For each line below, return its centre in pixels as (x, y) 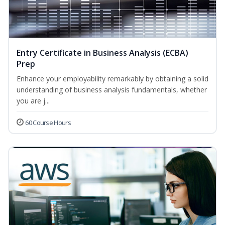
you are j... (33, 101)
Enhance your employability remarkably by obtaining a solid (113, 79)
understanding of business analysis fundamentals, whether (112, 90)
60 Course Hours (48, 123)
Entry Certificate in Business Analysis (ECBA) (102, 53)
